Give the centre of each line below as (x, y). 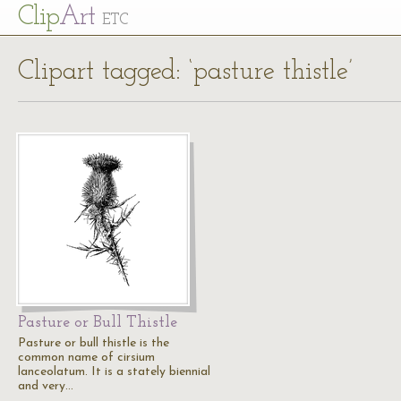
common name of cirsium (86, 358)
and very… (46, 386)
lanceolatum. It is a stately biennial (114, 372)
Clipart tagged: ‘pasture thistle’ (185, 72)
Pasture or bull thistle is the (94, 343)
